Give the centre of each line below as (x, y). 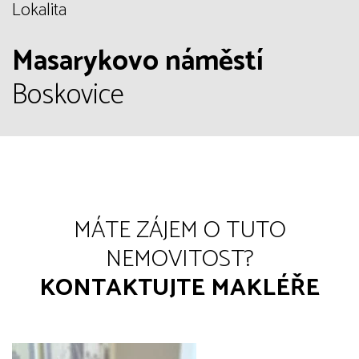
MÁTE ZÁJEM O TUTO (179, 230)
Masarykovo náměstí (138, 62)
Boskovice (68, 95)
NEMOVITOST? (179, 259)
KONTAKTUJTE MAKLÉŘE (179, 288)
